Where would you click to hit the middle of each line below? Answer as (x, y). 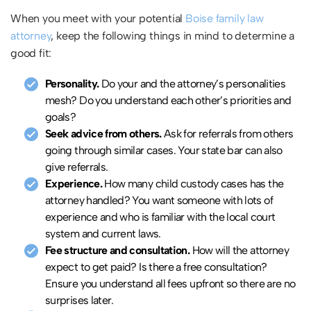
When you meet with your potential (98, 19)
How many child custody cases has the (194, 184)
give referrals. (77, 167)
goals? (61, 117)
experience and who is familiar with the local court (160, 217)
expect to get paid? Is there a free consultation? (156, 267)
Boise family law (224, 19)
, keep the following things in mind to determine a (173, 36)
